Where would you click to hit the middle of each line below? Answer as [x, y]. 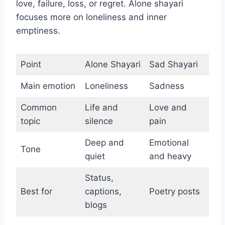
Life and [101, 108]
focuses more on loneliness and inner [91, 17]
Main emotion [48, 86]
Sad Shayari [173, 65]
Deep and [104, 143]
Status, [99, 178]
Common [38, 108]
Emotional [169, 143]
